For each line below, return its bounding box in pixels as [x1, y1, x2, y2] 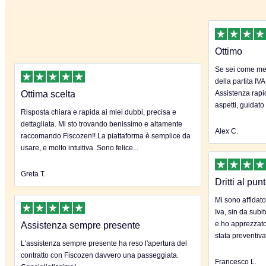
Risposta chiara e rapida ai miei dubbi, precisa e [21, 107, 176, 116]
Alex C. [215, 126, 238, 135]
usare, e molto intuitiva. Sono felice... [21, 143, 138, 152]
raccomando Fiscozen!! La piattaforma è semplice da [21, 131, 191, 140]
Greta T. [21, 169, 46, 178]
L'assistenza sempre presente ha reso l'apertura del [21, 239, 187, 248]
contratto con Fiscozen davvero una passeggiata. [21, 251, 179, 260]
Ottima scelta [21, 88, 75, 99]
